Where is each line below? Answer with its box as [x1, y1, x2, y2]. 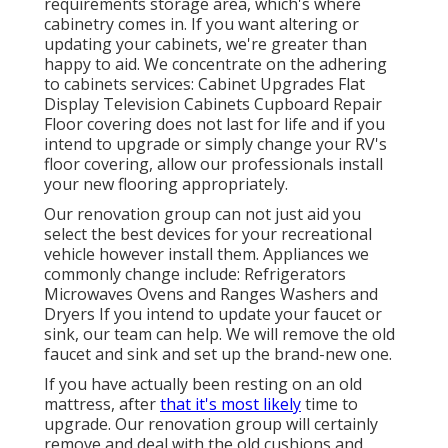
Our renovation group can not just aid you [44, 203, 361, 226]
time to [301, 393, 358, 416]
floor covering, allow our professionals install [44, 153, 383, 176]
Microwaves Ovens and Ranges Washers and [44, 283, 378, 306]
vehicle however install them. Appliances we [44, 243, 369, 266]
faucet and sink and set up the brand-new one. [44, 343, 392, 366]
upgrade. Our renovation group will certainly [44, 413, 378, 436]
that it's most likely [160, 393, 301, 416]
